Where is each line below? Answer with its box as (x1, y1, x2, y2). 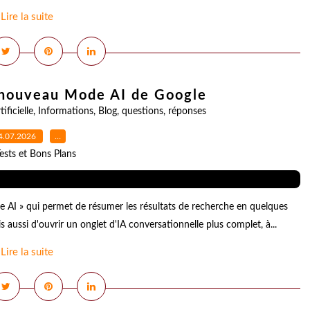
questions (122, 107, 163, 116)
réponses (168, 107, 206, 116)
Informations (38, 107, 93, 116)
